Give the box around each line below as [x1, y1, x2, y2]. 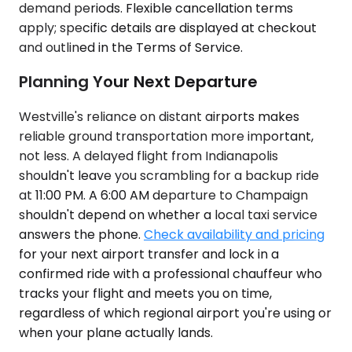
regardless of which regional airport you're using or [19, 303, 332, 322]
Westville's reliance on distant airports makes [19, 107, 299, 126]
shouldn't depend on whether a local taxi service [19, 205, 317, 224]
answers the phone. [19, 225, 144, 244]
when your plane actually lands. [19, 323, 213, 342]
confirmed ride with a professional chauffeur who [19, 264, 322, 283]
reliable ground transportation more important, [19, 126, 313, 145]
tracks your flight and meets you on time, [19, 284, 272, 302]
